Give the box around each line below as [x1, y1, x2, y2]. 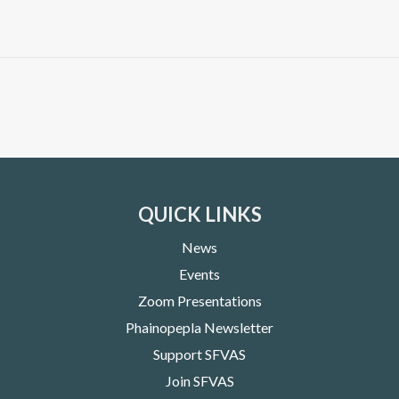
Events [179, 265, 220, 282]
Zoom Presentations [137, 291, 262, 309]
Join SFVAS [165, 371, 234, 389]
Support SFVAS [153, 345, 246, 362]
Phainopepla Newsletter [126, 318, 273, 336]
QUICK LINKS [137, 201, 262, 226]
